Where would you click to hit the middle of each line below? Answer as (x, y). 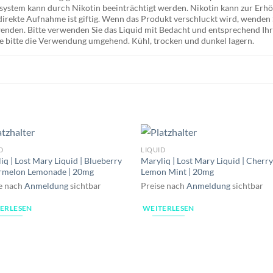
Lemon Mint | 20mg (178, 172)
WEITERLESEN (168, 208)
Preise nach (164, 185)
